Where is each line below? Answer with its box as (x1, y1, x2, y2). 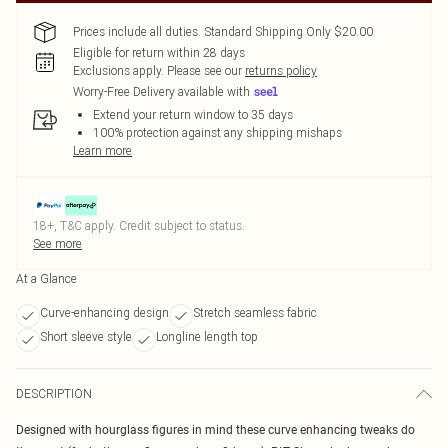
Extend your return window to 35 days (93, 107, 293, 122)
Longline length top (156, 329, 258, 344)
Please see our (167, 63, 242, 78)
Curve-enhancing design (40, 305, 169, 320)
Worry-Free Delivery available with (73, 84, 250, 100)
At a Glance (16, 271, 77, 286)
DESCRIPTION (16, 386, 92, 401)
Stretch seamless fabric (193, 305, 317, 320)
